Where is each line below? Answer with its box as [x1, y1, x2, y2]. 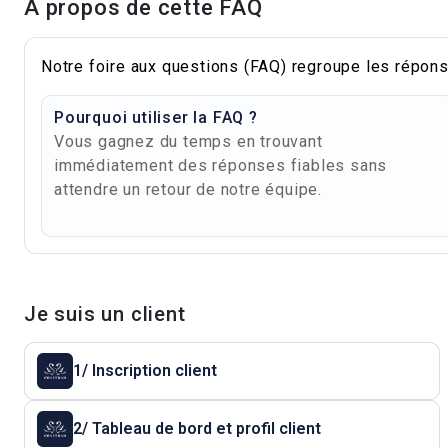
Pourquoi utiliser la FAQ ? [54, 108, 258, 127]
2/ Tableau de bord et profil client [216, 419, 321, 438]
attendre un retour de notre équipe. [54, 180, 323, 199]
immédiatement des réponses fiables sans [54, 156, 388, 175]
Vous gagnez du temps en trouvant [54, 132, 323, 151]
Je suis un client [24, 302, 186, 326]
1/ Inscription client [73, 361, 217, 380]
